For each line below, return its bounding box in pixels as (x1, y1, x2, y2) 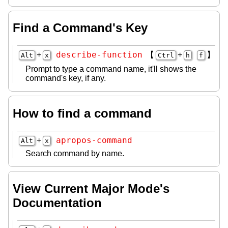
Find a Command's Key (13, 21, 148, 35)
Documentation (13, 196, 102, 210)
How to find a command (13, 106, 152, 121)
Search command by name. (25, 149, 124, 158)
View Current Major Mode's (13, 182, 169, 196)
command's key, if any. (25, 74, 106, 83)
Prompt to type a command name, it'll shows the (25, 65, 196, 74)
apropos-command (56, 135, 132, 146)
